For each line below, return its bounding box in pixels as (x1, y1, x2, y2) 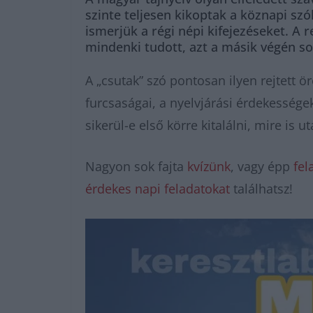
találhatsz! (230, 180, 293, 197)
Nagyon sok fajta (85, 158, 187, 175)
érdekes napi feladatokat (85, 180, 230, 197)
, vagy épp (231, 158, 293, 175)
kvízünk (187, 158, 231, 175)
